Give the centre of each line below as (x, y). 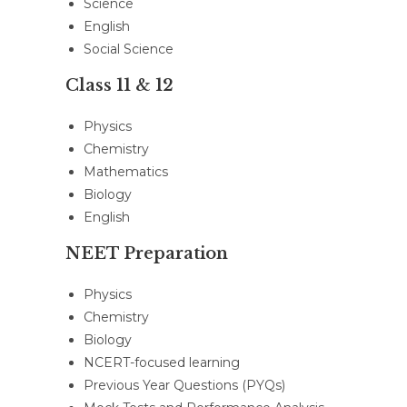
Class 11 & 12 (119, 85)
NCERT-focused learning (162, 362)
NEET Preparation (147, 253)
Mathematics (126, 172)
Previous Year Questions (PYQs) (184, 385)
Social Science (129, 49)
